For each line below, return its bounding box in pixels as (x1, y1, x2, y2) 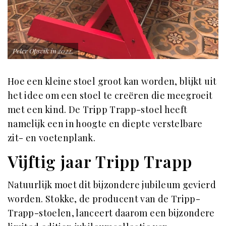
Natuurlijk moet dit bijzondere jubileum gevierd (8, 179, 216, 191)
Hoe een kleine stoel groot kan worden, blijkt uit (8, 75, 217, 88)
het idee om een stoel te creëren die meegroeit (8, 89, 213, 102)
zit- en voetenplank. (8, 132, 96, 144)
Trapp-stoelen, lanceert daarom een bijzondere (8, 207, 215, 219)
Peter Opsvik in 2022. (13, 46, 73, 55)
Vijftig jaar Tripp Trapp (8, 150, 192, 173)
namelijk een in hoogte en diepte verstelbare (8, 118, 203, 130)
